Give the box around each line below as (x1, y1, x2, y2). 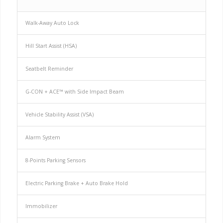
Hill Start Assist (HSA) (25, 42, 77, 50)
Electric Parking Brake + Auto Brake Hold (25, 180, 128, 187)
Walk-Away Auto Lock (25, 19, 79, 27)
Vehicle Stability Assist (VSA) (25, 111, 94, 118)
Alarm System (25, 134, 60, 141)
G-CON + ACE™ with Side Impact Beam (25, 88, 124, 96)
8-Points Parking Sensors (25, 157, 86, 164)
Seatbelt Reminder (25, 65, 73, 73)
